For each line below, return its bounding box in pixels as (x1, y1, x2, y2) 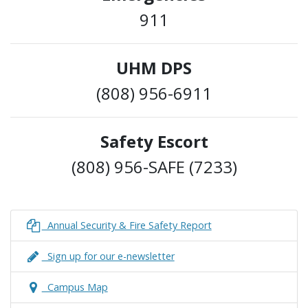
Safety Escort (100, 130, 208, 153)
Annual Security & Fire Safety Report (41, 219, 212, 232)
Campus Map (41, 280, 108, 294)
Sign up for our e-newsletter (41, 250, 175, 263)
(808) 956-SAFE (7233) (71, 155, 237, 179)
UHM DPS (116, 56, 192, 80)
